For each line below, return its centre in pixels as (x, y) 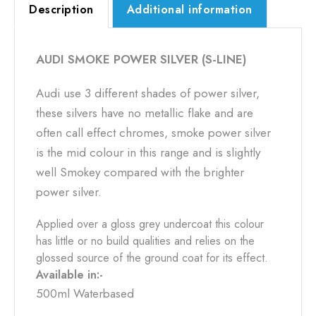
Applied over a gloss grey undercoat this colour (150, 224)
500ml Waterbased (85, 293)
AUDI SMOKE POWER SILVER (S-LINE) (141, 59)
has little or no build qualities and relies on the (145, 241)
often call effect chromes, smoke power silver (153, 133)
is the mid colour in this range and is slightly (148, 152)
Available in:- (69, 275)
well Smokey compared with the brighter (140, 172)
